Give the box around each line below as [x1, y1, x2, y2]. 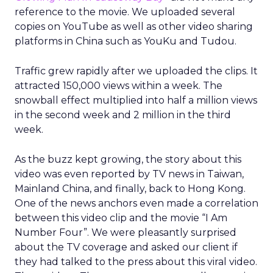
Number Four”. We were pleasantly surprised [15, 227, 236, 238]
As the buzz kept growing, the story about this [15, 154, 241, 165]
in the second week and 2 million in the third [15, 109, 231, 121]
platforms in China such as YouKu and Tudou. [15, 35, 236, 47]
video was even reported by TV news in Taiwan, [15, 168, 244, 180]
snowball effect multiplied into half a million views [15, 94, 257, 106]
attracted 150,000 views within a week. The [15, 80, 222, 91]
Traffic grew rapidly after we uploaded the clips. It [15, 65, 258, 77]
